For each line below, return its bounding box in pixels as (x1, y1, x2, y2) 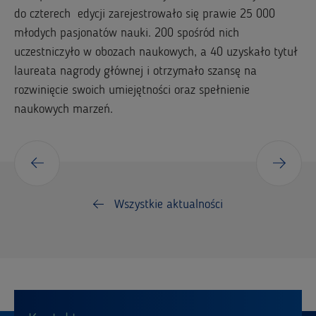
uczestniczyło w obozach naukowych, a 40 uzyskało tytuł (14, 46, 298, 59)
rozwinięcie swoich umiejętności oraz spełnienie (14, 84, 250, 97)
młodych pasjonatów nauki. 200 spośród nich (14, 27, 239, 39)
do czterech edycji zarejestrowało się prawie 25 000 (14, 8, 275, 20)
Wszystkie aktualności (114, 198, 223, 211)
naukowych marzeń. (14, 103, 113, 116)
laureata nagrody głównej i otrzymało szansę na (14, 65, 257, 78)
